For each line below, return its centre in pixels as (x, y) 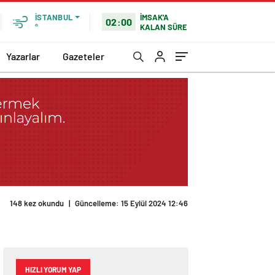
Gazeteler (83, 56)
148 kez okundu (37, 203)
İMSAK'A (155, 17)
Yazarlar (23, 56)
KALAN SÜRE (164, 27)
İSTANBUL (54, 17)
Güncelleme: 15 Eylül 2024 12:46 (131, 203)
